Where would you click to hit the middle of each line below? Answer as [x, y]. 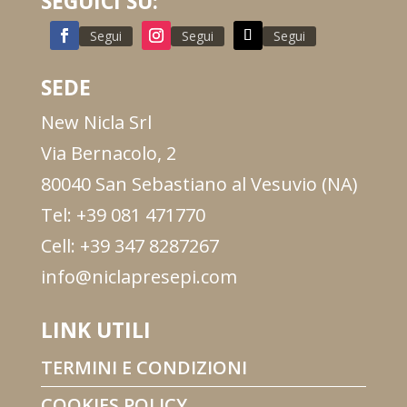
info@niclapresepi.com [139, 277]
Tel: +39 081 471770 [123, 215]
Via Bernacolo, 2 [108, 154]
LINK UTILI [95, 330]
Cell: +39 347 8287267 [129, 246]
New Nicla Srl [96, 123]
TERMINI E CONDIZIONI [144, 368]
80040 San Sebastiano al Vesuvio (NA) [199, 184]
